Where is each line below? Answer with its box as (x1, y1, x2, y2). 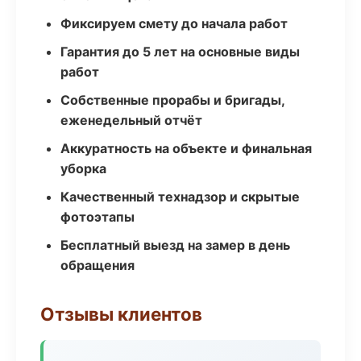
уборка (60, 160, 106, 176)
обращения (60, 257, 135, 273)
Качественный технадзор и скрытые (60, 189, 300, 205)
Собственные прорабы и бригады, (60, 92, 284, 108)
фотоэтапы (60, 209, 135, 225)
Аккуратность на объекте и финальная (60, 140, 312, 156)
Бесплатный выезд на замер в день (60, 237, 290, 253)
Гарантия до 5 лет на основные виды (60, 44, 300, 60)
